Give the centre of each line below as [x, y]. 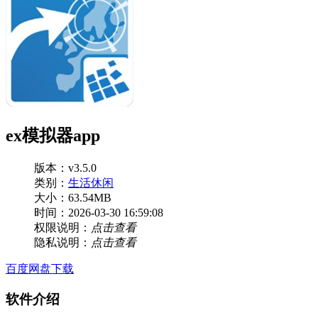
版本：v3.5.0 [65, 168]
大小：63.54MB [73, 197]
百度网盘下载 [40, 268]
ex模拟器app [53, 135]
